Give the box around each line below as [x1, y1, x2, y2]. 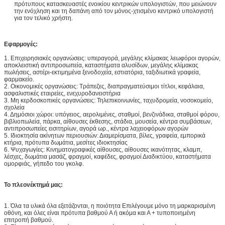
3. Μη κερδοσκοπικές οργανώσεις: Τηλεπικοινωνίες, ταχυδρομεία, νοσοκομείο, [4, 97, 213, 104]
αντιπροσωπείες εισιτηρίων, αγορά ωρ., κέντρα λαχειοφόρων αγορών [4, 125, 188, 132]
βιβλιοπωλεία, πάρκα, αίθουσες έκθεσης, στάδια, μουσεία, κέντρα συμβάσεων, [4, 118, 212, 125]
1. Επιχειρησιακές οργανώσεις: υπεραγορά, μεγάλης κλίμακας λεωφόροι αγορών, [4, 55, 220, 62]
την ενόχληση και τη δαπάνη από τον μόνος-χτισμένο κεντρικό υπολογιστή [14, 8, 213, 15]
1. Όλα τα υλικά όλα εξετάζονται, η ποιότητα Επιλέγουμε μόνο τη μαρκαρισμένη [4, 202, 215, 209]
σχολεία [4, 104, 25, 111]
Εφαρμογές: [4, 41, 38, 48]
